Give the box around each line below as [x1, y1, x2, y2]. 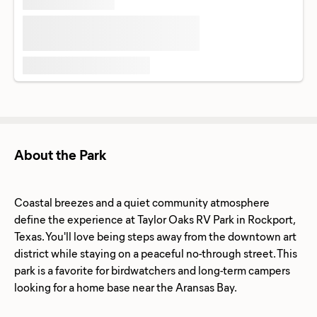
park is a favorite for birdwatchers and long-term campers [14, 262, 290, 277]
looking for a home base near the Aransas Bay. [14, 279, 237, 294]
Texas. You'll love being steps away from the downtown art [14, 228, 296, 243]
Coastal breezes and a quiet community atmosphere [14, 194, 270, 209]
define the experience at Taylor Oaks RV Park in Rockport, [14, 211, 294, 226]
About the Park [14, 144, 106, 163]
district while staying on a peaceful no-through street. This [14, 245, 297, 260]
